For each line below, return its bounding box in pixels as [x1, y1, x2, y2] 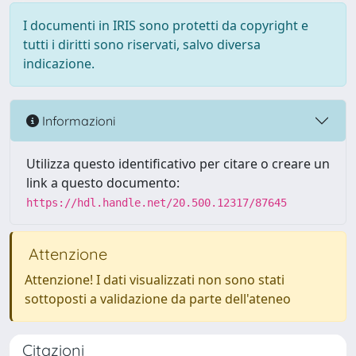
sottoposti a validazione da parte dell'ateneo [25, 290, 291, 308]
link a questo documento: [26, 174, 180, 192]
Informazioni [39, 112, 115, 129]
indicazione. [23, 55, 95, 72]
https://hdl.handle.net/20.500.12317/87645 [26, 196, 287, 209]
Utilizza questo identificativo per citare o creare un [26, 155, 330, 172]
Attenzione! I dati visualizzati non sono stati [25, 271, 284, 288]
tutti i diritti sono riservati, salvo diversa [23, 36, 261, 53]
